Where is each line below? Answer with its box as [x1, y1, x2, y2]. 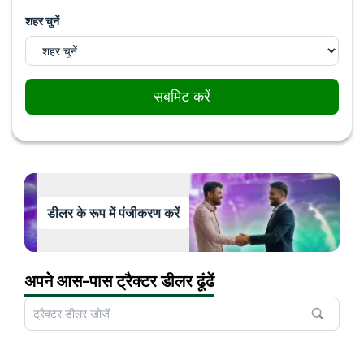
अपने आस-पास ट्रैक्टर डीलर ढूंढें [24, 271, 214, 291]
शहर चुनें [25, 14, 59, 28]
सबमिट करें [154, 88, 210, 105]
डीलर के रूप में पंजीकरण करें [47, 204, 180, 221]
